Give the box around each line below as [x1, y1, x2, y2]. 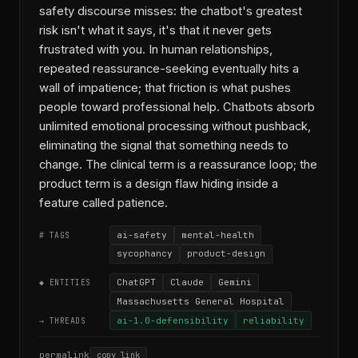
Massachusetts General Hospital [117, 295, 284, 307]
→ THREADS [39, 315, 86, 326]
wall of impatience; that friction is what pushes [39, 81, 291, 96]
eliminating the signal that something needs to [39, 138, 288, 153]
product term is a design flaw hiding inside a [39, 177, 278, 192]
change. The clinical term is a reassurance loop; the [39, 157, 317, 173]
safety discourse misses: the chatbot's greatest [39, 4, 302, 19]
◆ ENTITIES [39, 277, 91, 288]
